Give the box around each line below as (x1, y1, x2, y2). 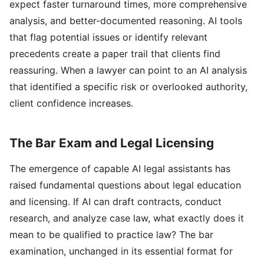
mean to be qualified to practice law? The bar (9, 229, 213, 240)
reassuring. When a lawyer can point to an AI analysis (9, 64, 247, 76)
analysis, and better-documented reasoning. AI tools (9, 15, 242, 27)
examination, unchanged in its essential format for (9, 245, 233, 257)
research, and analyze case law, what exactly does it (9, 212, 244, 224)
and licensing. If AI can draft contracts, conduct (9, 196, 222, 207)
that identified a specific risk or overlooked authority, (9, 81, 247, 93)
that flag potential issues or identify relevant (9, 31, 207, 43)
